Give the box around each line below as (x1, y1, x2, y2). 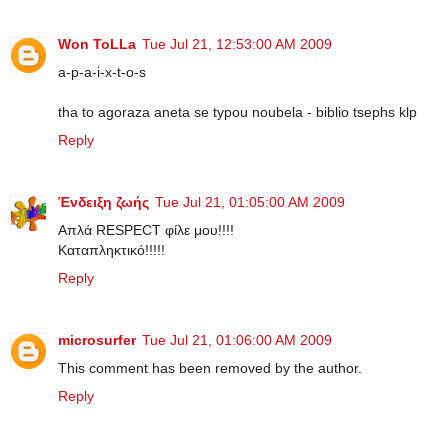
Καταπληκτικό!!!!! (58, 242, 165, 259)
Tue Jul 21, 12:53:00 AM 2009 (142, 36, 332, 53)
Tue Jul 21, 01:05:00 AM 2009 (155, 194, 345, 211)
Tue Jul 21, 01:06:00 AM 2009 (142, 332, 332, 349)
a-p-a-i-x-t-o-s (58, 64, 146, 81)
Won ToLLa (58, 36, 136, 53)
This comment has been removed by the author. (58, 360, 362, 377)
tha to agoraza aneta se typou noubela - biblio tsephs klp (58, 104, 417, 121)
